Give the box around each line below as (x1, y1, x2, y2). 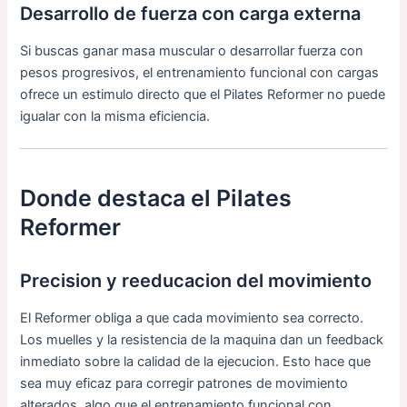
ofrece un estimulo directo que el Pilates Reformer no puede (20, 85, 386, 103)
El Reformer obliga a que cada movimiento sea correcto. (20, 309, 364, 326)
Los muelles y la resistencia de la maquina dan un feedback (20, 331, 384, 348)
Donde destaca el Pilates (20, 184, 293, 212)
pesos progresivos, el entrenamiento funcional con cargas (20, 64, 380, 81)
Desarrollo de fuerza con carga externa (20, 2, 362, 25)
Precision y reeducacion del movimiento (20, 269, 372, 292)
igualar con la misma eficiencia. (20, 107, 211, 124)
